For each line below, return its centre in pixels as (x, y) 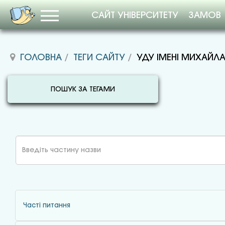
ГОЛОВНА (41, 58)
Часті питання (47, 205)
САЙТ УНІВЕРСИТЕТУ (135, 16)
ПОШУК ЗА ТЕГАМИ (83, 90)
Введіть (21, 141)
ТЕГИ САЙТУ (99, 58)
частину (22, 153)
